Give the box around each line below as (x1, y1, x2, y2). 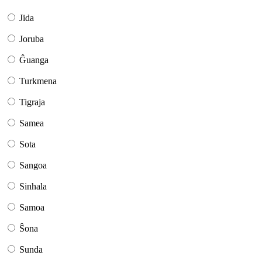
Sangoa (19, 160, 47, 171)
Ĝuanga (19, 55, 49, 65)
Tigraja (19, 97, 45, 108)
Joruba (19, 34, 44, 44)
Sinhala (19, 181, 47, 192)
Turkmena (19, 76, 57, 87)
